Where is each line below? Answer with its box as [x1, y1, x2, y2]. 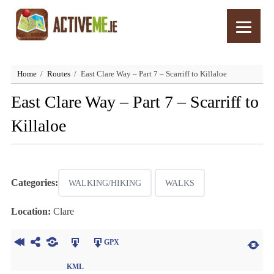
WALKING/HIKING [68, 179, 141, 188]
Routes [46, 69, 70, 78]
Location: [10, 206, 51, 217]
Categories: [10, 177, 58, 188]
